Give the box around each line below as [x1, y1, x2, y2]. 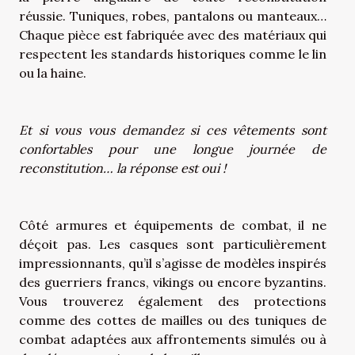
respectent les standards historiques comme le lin [19, 45, 326, 62]
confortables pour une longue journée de [19, 140, 326, 157]
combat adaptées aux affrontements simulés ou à [19, 330, 326, 347]
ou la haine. [19, 64, 86, 81]
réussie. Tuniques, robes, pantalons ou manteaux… [19, 7, 326, 24]
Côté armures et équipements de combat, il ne [19, 216, 326, 233]
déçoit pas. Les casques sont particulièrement [19, 235, 326, 252]
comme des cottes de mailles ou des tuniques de [19, 311, 326, 328]
